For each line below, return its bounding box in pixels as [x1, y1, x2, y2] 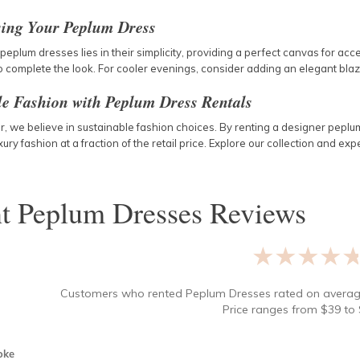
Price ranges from [222, 302, 317, 317]
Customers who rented [59, 286, 186, 301]
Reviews [202, 193, 306, 231]
